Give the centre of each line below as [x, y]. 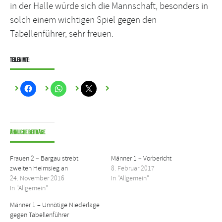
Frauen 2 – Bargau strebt [44, 159]
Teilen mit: [20, 59]
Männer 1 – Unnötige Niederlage [55, 205]
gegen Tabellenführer [39, 215]
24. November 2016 [37, 178]
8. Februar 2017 [133, 168]
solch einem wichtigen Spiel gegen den [83, 20]
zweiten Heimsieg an [39, 168]
